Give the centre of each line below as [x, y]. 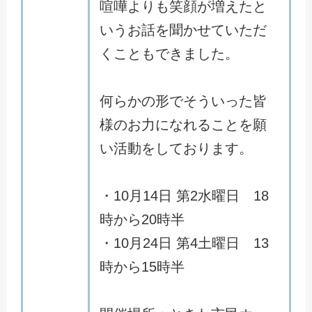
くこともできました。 [169, 54]
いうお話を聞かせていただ [183, 30]
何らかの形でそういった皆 [183, 101]
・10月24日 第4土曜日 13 [184, 243]
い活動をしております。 [176, 148]
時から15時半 [142, 267]
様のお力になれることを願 [183, 125]
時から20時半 [142, 219]
